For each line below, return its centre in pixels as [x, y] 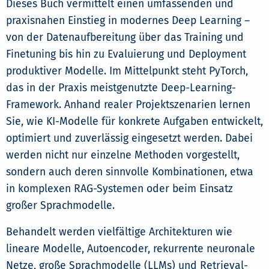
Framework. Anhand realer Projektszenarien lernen [128, 105]
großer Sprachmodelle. [60, 206]
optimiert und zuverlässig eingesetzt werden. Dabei [129, 139]
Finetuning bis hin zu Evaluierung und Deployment [126, 55]
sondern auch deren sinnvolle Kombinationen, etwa [130, 172]
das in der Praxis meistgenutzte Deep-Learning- [121, 88]
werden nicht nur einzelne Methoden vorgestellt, [123, 156]
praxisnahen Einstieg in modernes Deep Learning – [128, 21]
